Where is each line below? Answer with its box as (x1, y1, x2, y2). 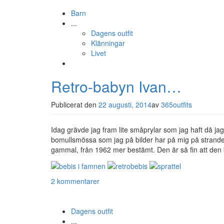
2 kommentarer (51, 175, 99, 186)
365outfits (161, 99, 192, 110)
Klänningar (91, 38, 125, 48)
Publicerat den (51, 99, 98, 110)
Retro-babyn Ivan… (51, 75, 181, 97)
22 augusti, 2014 (98, 99, 151, 110)
